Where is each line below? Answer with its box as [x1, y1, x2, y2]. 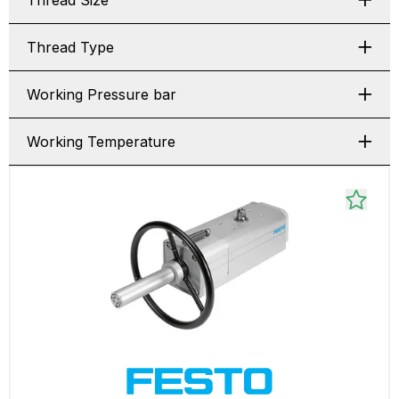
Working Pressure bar [27, 85, 176, 103]
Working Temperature [27, 133, 175, 151]
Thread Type [27, 38, 114, 56]
